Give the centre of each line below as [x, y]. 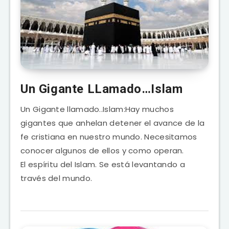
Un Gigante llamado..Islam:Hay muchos [97, 109]
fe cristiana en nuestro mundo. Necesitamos [109, 136]
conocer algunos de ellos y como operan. [102, 150]
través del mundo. [56, 178]
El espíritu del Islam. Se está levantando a [103, 164]
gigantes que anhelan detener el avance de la [113, 123]
